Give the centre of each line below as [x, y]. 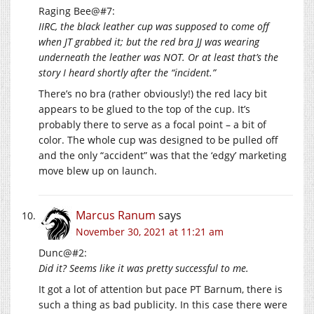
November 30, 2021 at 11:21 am [150, 232]
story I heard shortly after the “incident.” [127, 73]
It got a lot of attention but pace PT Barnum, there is [161, 289]
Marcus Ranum [116, 216]
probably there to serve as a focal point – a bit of [152, 125]
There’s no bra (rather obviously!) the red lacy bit [153, 94]
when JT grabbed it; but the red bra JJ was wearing [149, 42]
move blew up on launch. [98, 171]
